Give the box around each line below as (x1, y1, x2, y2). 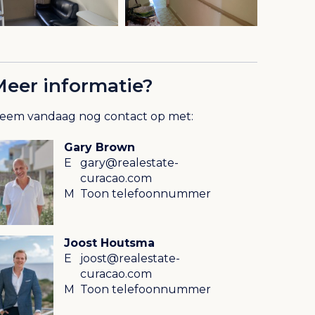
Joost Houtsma (64, 236, 155, 250)
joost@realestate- (80, 251, 180, 265)
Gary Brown (64, 141, 135, 155)
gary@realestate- (80, 156, 179, 170)
